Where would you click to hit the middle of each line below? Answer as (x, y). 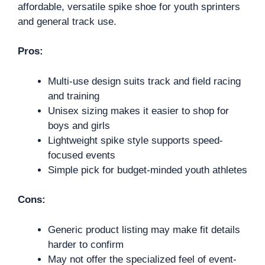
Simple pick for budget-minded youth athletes (148, 170)
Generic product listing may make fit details (144, 230)
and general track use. (67, 21)
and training (74, 96)
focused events (82, 155)
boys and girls (79, 125)
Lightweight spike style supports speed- (135, 140)
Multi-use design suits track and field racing (144, 81)
